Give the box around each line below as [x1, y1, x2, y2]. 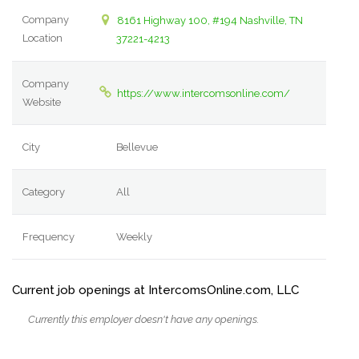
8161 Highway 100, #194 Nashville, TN [116, 14, 303, 27]
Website [22, 96, 62, 109]
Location [22, 32, 63, 45]
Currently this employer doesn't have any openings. [28, 313, 259, 326]
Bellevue [116, 141, 159, 154]
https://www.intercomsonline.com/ [116, 87, 290, 100]
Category [22, 186, 66, 199]
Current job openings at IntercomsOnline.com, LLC [12, 283, 299, 298]
